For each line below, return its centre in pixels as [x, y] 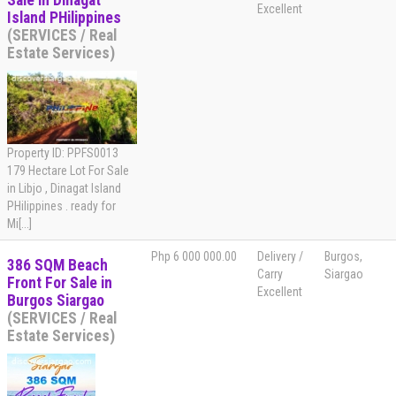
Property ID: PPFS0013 [63, 153]
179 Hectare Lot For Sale [68, 171]
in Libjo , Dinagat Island [64, 189]
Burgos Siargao [56, 301]
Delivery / [280, 257]
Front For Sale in [60, 283]
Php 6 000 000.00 [194, 257]
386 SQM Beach [57, 266]
